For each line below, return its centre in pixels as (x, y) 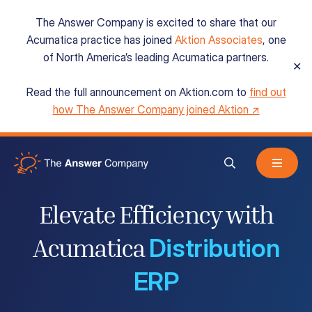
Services (56, 160)
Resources (62, 220)
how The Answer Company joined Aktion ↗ (156, 109)
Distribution (214, 248)
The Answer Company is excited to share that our (156, 22)
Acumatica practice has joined (100, 40)
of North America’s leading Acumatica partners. (156, 57)
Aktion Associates (218, 40)
